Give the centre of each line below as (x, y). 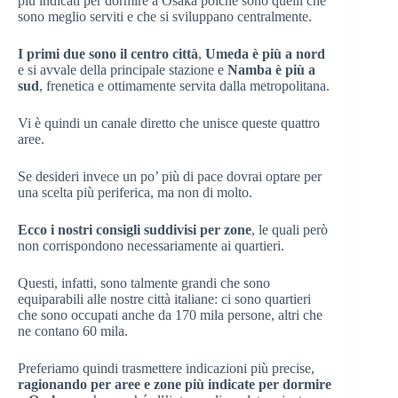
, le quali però (290, 230)
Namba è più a (271, 70)
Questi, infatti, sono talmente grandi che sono (144, 283)
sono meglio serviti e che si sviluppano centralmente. (165, 16)
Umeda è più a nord (265, 54)
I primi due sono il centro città (108, 54)
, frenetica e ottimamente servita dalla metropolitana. (184, 86)
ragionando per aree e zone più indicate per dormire (175, 384)
